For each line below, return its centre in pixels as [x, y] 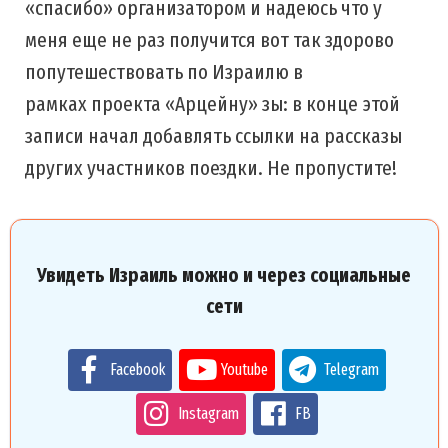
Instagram [208, 413]
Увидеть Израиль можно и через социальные [224, 275]
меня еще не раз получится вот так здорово [209, 40]
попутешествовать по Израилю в [164, 72]
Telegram [351, 369]
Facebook [137, 369]
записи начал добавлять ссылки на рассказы [213, 136]
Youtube [244, 369]
